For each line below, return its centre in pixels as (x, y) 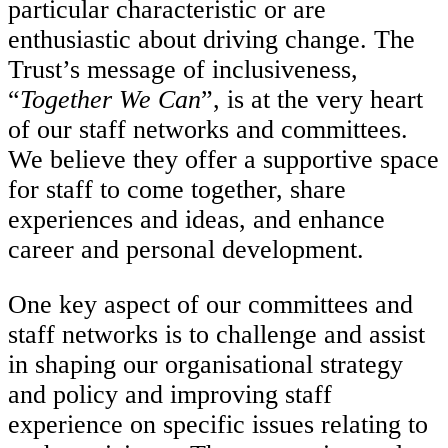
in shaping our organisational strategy (205, 365)
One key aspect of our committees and (210, 305)
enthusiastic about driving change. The (211, 39)
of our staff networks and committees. (208, 129)
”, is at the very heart (312, 99)
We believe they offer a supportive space (223, 159)
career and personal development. (186, 249)
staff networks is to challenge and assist (216, 335)
